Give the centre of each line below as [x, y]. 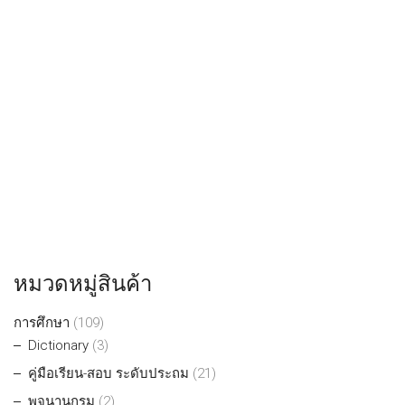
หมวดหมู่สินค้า [83, 284]
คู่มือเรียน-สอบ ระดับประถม [108, 374]
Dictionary [58, 346]
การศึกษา [42, 323]
